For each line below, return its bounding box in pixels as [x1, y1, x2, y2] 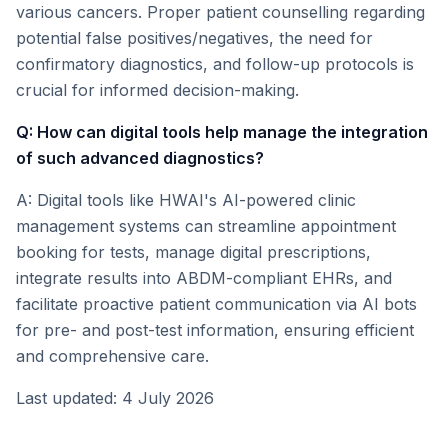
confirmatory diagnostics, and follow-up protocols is [16, 54, 414, 74]
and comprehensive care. [16, 346, 209, 366]
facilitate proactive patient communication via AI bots [16, 294, 417, 314]
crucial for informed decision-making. [16, 80, 299, 100]
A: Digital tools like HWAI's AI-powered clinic [16, 190, 356, 210]
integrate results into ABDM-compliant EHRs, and [16, 268, 392, 288]
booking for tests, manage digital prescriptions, [16, 242, 371, 262]
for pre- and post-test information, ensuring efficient [16, 320, 414, 340]
